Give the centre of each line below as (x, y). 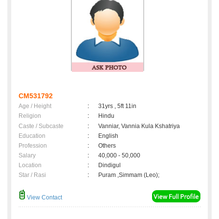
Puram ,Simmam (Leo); (129, 175)
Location (30, 165)
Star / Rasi (32, 175)
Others (107, 146)
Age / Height (35, 106)
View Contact (44, 198)
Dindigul (111, 165)
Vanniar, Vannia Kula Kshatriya (139, 126)
